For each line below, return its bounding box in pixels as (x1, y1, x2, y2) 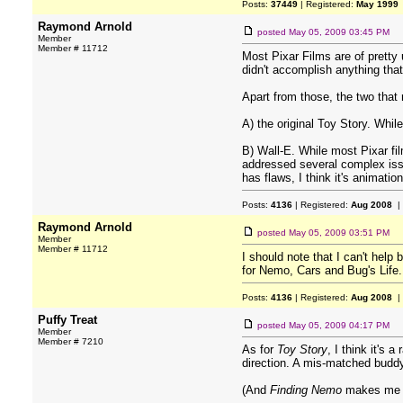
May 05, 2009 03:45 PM (289, 27, 390, 37)
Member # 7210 (38, 336, 103, 346)
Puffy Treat (38, 313, 97, 327)
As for (242, 343, 277, 356)
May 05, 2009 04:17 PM (289, 320, 390, 330)
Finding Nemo (270, 383, 342, 397)
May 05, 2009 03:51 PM (289, 228, 390, 237)
